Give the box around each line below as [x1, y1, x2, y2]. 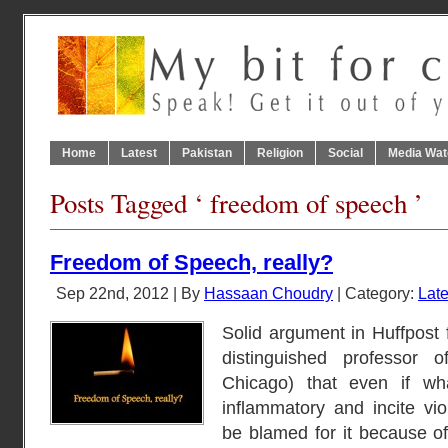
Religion [257, 146, 303, 160]
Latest [121, 146, 157, 160]
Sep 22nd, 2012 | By [56, 284, 204, 302]
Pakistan [182, 146, 232, 160]
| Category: [333, 284, 418, 302]
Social [328, 146, 363, 160]
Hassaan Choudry [204, 284, 333, 302]
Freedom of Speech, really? [50, 250, 333, 275]
